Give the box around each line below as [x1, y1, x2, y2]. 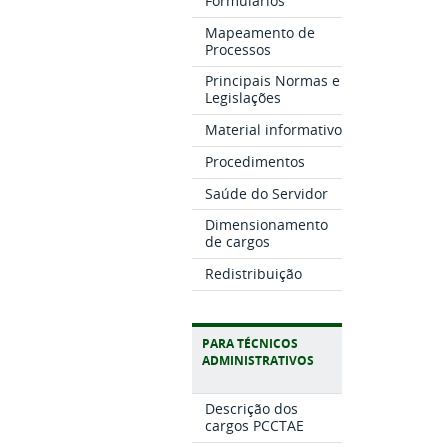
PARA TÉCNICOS [202, 335, 298, 353]
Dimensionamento [204, 215, 328, 235]
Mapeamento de [204, 22, 315, 42]
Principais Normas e [204, 71, 340, 91]
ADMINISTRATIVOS [202, 352, 314, 370]
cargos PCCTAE [204, 416, 304, 436]
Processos [204, 39, 271, 59]
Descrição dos [204, 399, 298, 419]
